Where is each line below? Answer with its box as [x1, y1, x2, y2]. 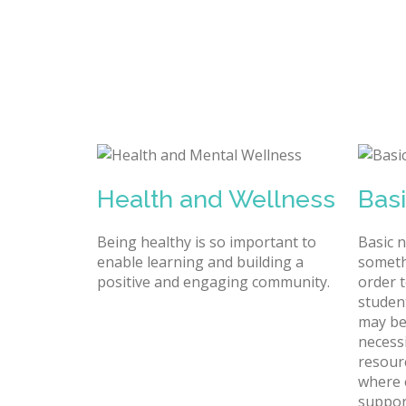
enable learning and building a [97, 252, 304, 273]
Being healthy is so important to [97, 232, 316, 253]
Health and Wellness [97, 184, 335, 213]
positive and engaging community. [97, 272, 330, 293]
